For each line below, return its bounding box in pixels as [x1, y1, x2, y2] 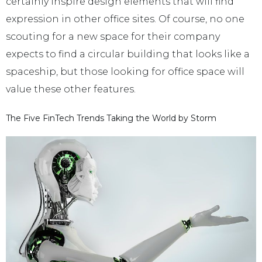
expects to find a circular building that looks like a [6, 48, 250, 60]
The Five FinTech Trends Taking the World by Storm [6, 113, 216, 124]
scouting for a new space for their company [6, 30, 220, 42]
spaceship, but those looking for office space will [6, 65, 244, 77]
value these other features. [6, 83, 136, 95]
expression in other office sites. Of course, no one [6, 13, 244, 25]
